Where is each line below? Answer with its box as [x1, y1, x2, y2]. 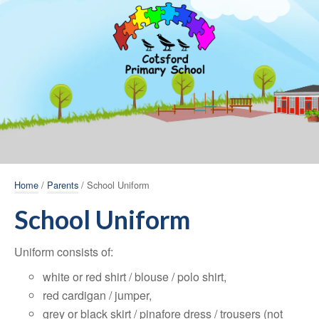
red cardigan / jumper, [43, 287, 152, 303]
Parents [47, 178, 78, 192]
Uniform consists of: [14, 244, 113, 260]
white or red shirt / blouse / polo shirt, [43, 268, 226, 285]
